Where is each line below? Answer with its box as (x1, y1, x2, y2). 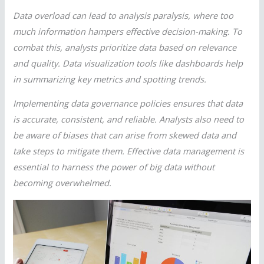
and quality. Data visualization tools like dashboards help (13, 57, 243, 69)
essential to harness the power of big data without (13, 161, 215, 173)
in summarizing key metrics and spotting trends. (13, 72, 207, 85)
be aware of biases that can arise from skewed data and (13, 129, 237, 141)
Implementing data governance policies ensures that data (13, 97, 243, 110)
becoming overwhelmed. (13, 177, 112, 189)
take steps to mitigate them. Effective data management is (13, 145, 245, 157)
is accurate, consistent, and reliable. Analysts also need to (13, 113, 245, 126)
